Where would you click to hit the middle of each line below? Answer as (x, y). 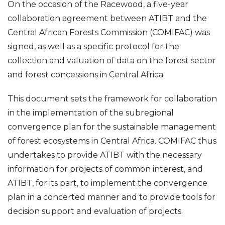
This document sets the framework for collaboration (112, 99)
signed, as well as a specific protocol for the (93, 46)
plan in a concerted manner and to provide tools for (111, 197)
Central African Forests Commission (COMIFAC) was (109, 32)
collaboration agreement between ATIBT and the (107, 18)
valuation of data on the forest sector (141, 61)
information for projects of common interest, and (105, 169)
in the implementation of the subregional (91, 113)
